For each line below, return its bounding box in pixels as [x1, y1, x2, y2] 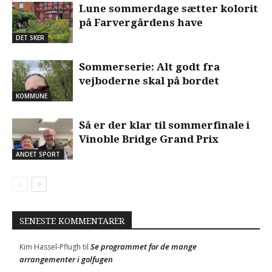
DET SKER [16, 33, 44, 42]
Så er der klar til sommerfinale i [79, 118, 250, 131]
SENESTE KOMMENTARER [19, 216, 124, 226]
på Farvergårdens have [79, 16, 203, 29]
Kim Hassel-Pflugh [19, 241, 81, 252]
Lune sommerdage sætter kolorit [79, 2, 258, 15]
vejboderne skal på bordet [79, 74, 219, 87]
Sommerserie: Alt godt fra [79, 60, 220, 73]
